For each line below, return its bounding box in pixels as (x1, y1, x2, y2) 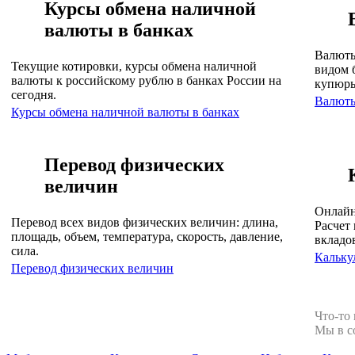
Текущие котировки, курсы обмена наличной (11, 59, 257, 73)
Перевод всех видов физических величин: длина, (11, 215, 278, 229)
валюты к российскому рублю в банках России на (11, 73, 281, 87)
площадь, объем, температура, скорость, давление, (11, 229, 283, 243)
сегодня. (11, 87, 56, 101)
